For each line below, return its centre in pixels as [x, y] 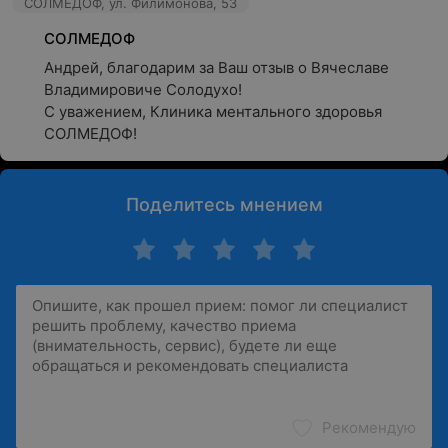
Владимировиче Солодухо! [143, 89]
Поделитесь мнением [224, 204]
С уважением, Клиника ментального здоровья [213, 111]
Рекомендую [369, 427]
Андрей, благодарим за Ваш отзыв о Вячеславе [216, 67]
